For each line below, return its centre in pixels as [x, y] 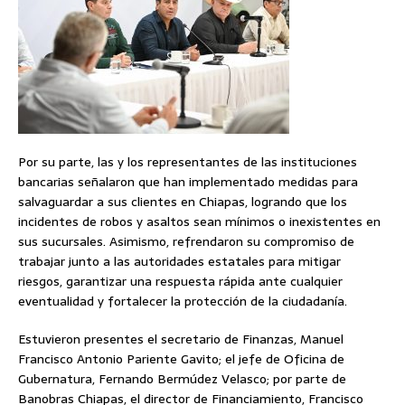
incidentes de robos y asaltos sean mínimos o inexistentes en [199, 222]
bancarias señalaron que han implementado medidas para [188, 182]
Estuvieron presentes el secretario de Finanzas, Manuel [181, 339]
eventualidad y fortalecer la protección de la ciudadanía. [183, 301]
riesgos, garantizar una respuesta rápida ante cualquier [180, 282]
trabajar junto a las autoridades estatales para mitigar [179, 262]
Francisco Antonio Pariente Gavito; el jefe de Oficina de [181, 359]
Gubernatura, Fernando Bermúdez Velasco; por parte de [182, 379]
